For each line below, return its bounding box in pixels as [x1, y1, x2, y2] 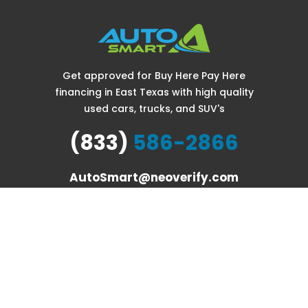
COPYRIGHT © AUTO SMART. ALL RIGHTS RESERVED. [32, 236, 276, 251]
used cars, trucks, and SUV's [83, 102, 225, 116]
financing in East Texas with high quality [54, 85, 254, 100]
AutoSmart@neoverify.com [69, 169, 239, 186]
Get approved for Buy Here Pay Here [63, 69, 245, 83]
